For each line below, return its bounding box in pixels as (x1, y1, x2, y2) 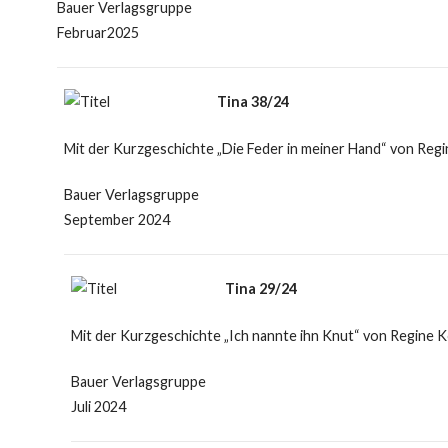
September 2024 (63, 211, 170, 229)
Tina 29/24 (224, 280, 297, 298)
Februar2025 (56, 24, 139, 42)
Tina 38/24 (217, 93, 290, 111)
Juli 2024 (70, 398, 126, 416)
